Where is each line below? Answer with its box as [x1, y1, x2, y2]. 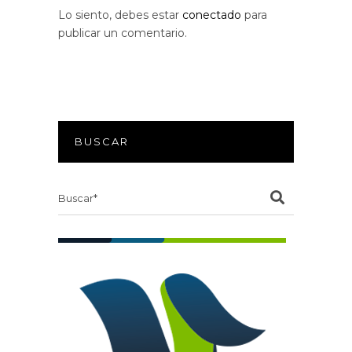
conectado [182, 7, 241, 22]
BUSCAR [75, 134, 130, 148]
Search [57, 181, 95, 196]
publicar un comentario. [58, 25, 187, 40]
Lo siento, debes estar [58, 7, 182, 22]
